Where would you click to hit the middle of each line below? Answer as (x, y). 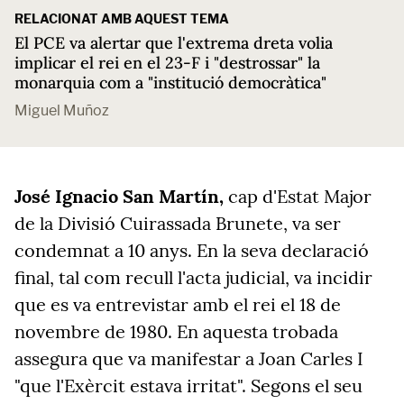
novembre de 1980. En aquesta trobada (176, 331)
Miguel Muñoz (62, 110)
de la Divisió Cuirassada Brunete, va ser (178, 223)
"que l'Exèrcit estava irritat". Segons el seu (188, 386)
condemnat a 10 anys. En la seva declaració (192, 250)
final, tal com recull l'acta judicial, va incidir (193, 277)
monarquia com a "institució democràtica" (170, 83)
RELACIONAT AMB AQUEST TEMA (122, 18)
